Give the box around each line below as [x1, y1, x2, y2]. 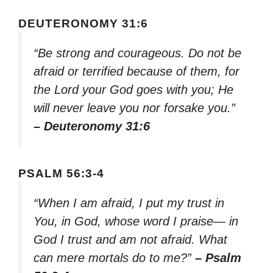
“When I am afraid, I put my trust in [34, 196, 224, 210]
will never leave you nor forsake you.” [34, 101, 235, 115]
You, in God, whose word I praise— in [34, 214, 238, 229]
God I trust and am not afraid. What [34, 233, 227, 247]
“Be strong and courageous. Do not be [34, 46, 241, 60]
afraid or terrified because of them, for [34, 64, 239, 78]
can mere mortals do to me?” [34, 251, 195, 265]
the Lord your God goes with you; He [34, 82, 233, 96]
